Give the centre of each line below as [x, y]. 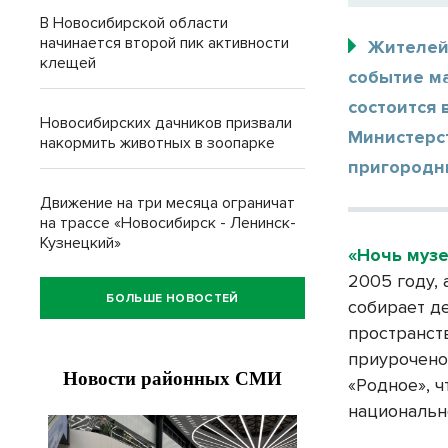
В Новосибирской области [134, 23]
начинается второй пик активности [164, 43]
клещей [68, 63]
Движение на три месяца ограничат [167, 203]
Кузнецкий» [80, 243]
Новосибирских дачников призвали [166, 123]
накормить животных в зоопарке [157, 143]
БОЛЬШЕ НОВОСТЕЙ [172, 298]
